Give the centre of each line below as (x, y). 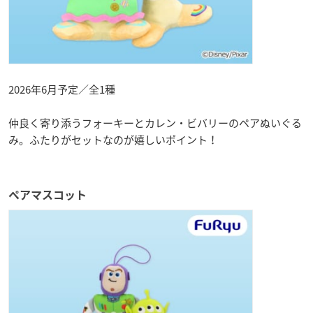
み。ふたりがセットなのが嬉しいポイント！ (113, 139)
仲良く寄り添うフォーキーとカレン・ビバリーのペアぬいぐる (155, 123)
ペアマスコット (48, 195)
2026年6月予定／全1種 (62, 89)
